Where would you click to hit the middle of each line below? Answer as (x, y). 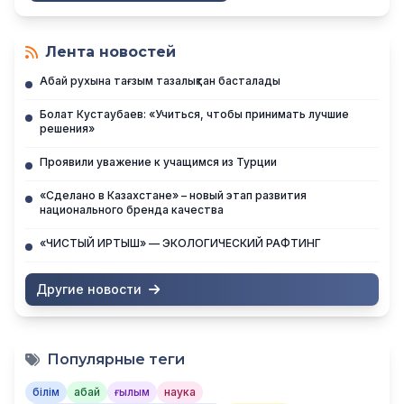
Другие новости (89, 289)
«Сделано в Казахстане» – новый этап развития (173, 196)
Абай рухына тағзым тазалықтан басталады (160, 81)
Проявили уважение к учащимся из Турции (158, 162)
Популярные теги (116, 360)
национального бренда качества (132, 210)
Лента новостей (110, 52)
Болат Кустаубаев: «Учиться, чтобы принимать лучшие (194, 115)
